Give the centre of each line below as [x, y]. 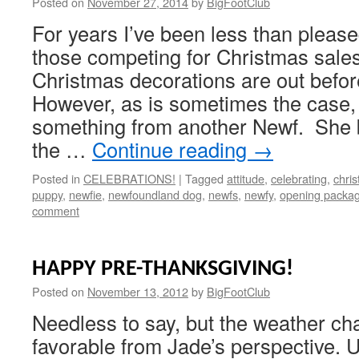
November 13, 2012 [138, 291]
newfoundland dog [155, 194]
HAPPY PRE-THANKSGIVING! [163, 269]
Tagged [204, 178]
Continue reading [172, 149]
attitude [246, 178]
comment [56, 210]
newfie [85, 194]
